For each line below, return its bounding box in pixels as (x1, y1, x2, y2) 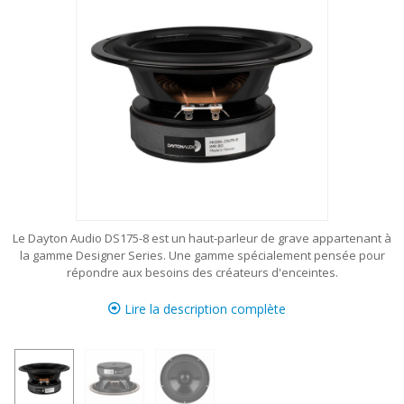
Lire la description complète (120, 300, 286, 317)
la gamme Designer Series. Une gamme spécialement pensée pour (19, 247, 385, 263)
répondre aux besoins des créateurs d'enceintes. (66, 264, 338, 280)
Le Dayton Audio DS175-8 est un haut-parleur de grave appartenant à (13, 230, 391, 246)
